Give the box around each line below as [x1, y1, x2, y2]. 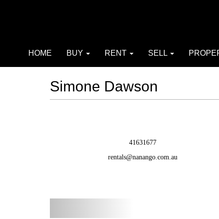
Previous [91, 199, 126, 210]
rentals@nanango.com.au [108, 153, 177, 161]
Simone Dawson [50, 78, 158, 94]
